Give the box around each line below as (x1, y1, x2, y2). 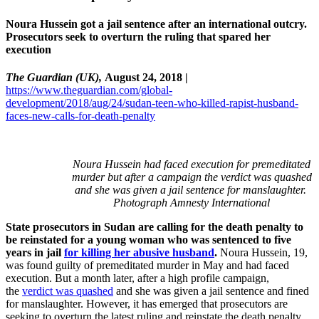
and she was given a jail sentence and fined (113, 285, 309, 298)
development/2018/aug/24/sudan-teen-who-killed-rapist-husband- (6, 97, 298, 110)
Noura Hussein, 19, (217, 246, 308, 259)
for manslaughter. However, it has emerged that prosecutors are (6, 298, 288, 310)
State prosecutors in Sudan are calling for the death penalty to (6, 221, 303, 234)
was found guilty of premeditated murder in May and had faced (6, 259, 289, 272)
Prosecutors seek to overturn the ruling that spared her (6, 30, 271, 43)
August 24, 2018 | (105, 71, 188, 84)
